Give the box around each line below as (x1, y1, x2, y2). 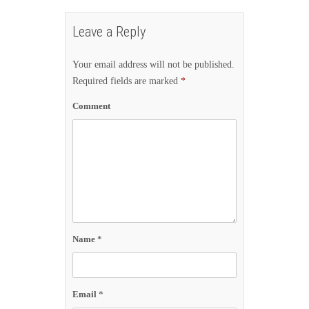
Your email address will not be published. (72, 59, 235, 70)
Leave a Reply (72, 23, 146, 40)
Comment (72, 100, 110, 111)
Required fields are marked (72, 75, 181, 86)
